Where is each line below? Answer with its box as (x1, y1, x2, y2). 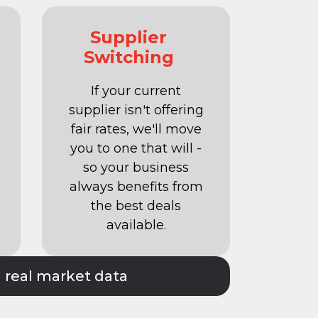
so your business (83, 160, 190, 176)
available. (106, 217, 166, 234)
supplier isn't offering (68, 102, 204, 119)
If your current (91, 83, 182, 99)
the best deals (91, 198, 182, 214)
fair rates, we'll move (70, 121, 202, 138)
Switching (83, 47, 174, 68)
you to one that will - (70, 141, 202, 157)
